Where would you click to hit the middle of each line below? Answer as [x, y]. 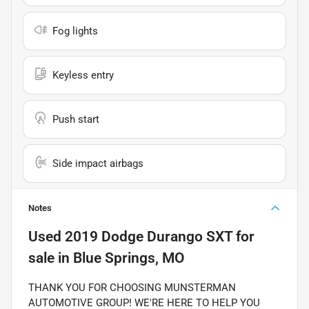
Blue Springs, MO [129, 258]
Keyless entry [83, 76]
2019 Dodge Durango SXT [149, 237]
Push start [76, 120]
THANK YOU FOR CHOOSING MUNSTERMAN [132, 288]
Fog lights [75, 31]
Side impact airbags [98, 164]
